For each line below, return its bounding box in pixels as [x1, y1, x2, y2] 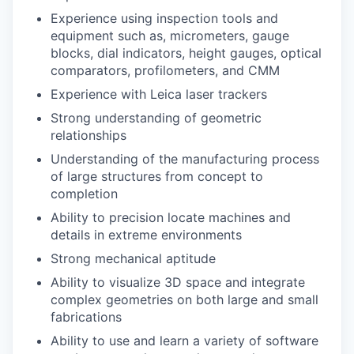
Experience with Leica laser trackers [51, 86, 267, 103]
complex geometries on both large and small [51, 292, 318, 308]
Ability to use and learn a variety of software [51, 333, 318, 349]
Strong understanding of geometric [51, 110, 262, 126]
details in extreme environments [51, 227, 242, 243]
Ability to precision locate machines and [51, 209, 291, 226]
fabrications [51, 309, 122, 326]
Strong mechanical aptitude [51, 250, 216, 267]
